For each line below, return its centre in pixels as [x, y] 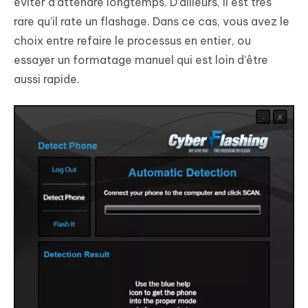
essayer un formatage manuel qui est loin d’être [141, 59]
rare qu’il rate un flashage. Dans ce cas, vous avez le [152, 21]
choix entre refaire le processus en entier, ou [132, 40]
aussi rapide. [47, 79]
